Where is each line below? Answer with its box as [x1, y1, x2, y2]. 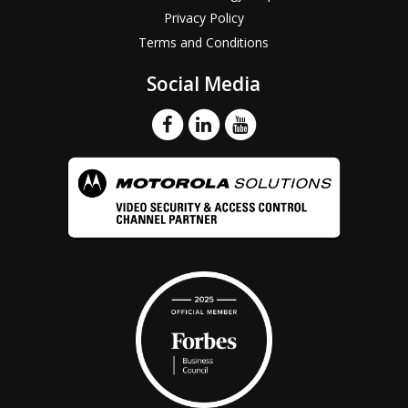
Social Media [147, 70, 261, 97]
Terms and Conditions [138, 33, 270, 51]
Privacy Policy [163, 8, 244, 26]
